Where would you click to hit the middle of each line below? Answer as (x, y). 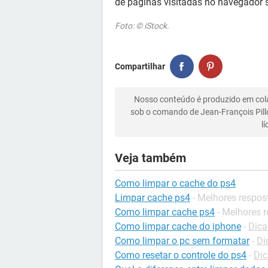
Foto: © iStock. (142, 26)
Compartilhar (140, 66)
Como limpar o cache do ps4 (175, 183)
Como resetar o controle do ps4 (181, 255)
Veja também (150, 158)
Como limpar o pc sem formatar (182, 241)
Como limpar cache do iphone (178, 226)
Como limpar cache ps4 (165, 212)
